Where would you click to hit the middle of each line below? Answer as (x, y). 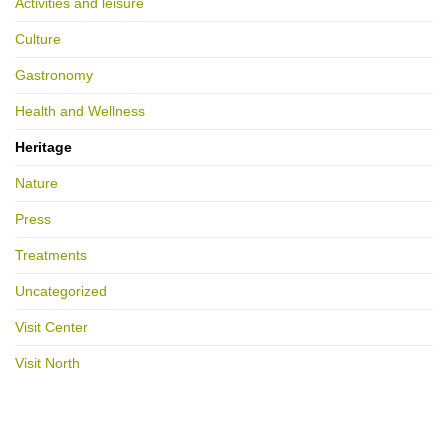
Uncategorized (61, 291)
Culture (38, 39)
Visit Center (51, 327)
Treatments (51, 255)
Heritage (43, 147)
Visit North (47, 363)
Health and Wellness (80, 111)
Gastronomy (54, 75)
